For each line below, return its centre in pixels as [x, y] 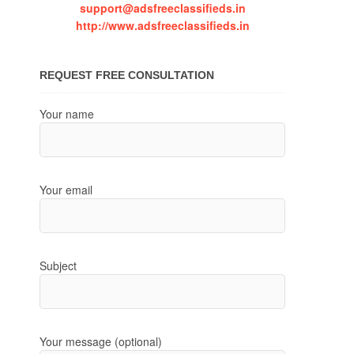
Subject [58, 265]
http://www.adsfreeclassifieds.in [162, 25]
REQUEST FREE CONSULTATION [127, 75]
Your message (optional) [101, 341]
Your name [67, 113]
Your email [66, 189]
